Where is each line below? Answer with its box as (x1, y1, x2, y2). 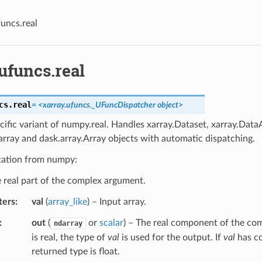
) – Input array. (87, 197, 146, 207)
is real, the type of (31, 233, 108, 243)
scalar (99, 218, 123, 228)
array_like (47, 197, 87, 207)
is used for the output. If (119, 233, 223, 243)
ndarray (53, 219, 82, 228)
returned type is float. (31, 247, 120, 257)
